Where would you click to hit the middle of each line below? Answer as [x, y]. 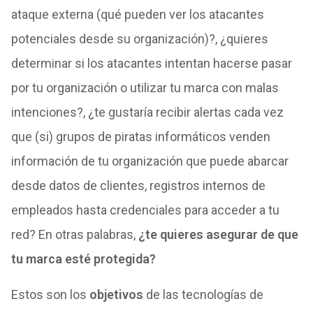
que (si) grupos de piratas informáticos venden [140, 137]
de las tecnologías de [203, 294]
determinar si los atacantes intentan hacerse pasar [151, 63]
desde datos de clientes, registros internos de [138, 185]
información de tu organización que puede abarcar [150, 161]
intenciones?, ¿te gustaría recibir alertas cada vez [147, 112]
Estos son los [50, 294]
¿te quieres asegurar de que [218, 234]
